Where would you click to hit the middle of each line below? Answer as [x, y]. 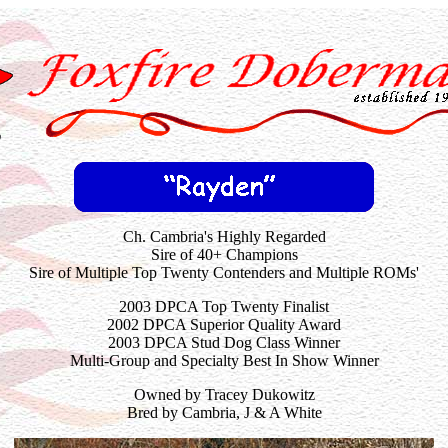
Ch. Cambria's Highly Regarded [224, 236]
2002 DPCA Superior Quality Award [224, 324]
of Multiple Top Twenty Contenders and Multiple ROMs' [236, 272]
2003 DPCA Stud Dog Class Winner [224, 342]
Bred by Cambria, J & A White [224, 412]
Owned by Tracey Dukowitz [224, 394]
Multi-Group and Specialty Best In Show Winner [224, 360]
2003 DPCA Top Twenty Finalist [224, 306]
